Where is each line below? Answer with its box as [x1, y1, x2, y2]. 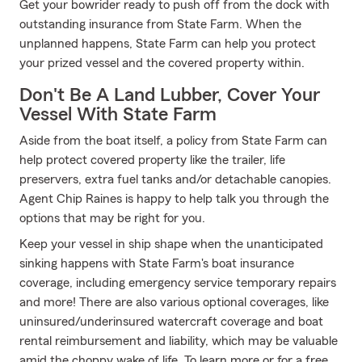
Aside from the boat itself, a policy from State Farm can [19, 134, 327, 147]
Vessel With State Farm [19, 105, 217, 124]
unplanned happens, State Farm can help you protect [19, 37, 316, 50]
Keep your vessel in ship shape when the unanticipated [19, 238, 323, 250]
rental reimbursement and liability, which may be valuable [19, 335, 338, 347]
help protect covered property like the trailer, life [19, 154, 285, 166]
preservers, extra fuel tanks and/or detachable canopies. [19, 173, 331, 186]
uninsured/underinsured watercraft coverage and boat [19, 315, 323, 328]
